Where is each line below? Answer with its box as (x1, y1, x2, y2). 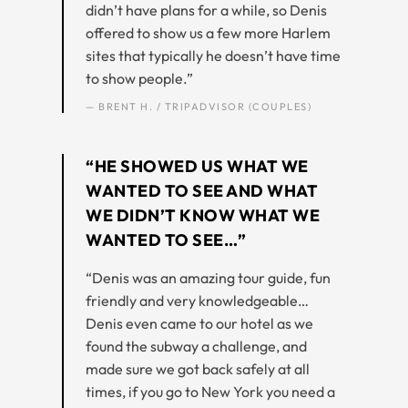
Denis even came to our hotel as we (86, 313, 313, 332)
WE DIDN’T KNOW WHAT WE (86, 204, 320, 226)
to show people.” (86, 68, 193, 87)
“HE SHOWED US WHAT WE (86, 155, 309, 177)
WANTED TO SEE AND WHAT (86, 179, 318, 201)
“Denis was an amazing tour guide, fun (86, 268, 331, 287)
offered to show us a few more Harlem (86, 23, 331, 42)
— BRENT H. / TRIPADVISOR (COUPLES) (86, 99, 311, 113)
